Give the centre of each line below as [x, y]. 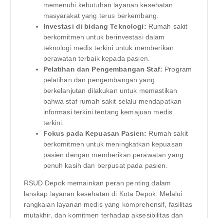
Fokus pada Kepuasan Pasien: [95, 133]
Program [177, 69]
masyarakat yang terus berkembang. [101, 15]
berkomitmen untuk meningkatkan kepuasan [113, 144]
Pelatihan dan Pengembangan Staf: [103, 69]
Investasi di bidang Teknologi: [95, 26]
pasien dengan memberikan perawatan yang [113, 154]
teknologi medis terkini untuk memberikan [109, 47]
